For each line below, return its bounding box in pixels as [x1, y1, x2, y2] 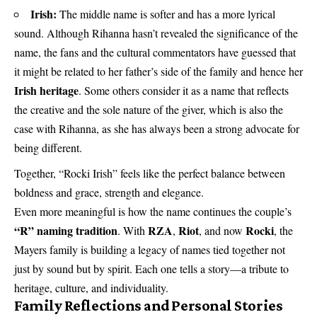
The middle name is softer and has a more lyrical [57, 6, 275, 21]
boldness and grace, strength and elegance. [14, 185, 204, 200]
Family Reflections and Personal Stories [14, 296, 283, 315]
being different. [14, 139, 82, 155]
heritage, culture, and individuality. [14, 280, 168, 296]
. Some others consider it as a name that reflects [79, 82, 289, 98]
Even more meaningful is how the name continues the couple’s [14, 204, 292, 219]
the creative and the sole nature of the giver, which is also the [14, 101, 283, 117]
